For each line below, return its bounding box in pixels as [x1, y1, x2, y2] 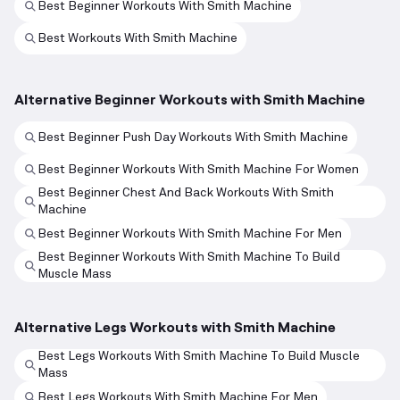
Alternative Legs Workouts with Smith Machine [14, 318, 336, 336]
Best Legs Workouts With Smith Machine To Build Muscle [37, 350, 360, 363]
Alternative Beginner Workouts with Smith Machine [14, 90, 365, 108]
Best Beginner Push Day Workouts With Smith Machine [37, 130, 348, 144]
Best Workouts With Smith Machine [37, 31, 237, 45]
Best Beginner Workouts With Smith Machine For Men [37, 227, 342, 240]
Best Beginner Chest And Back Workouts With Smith [37, 187, 334, 200]
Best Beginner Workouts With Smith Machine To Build [37, 251, 340, 264]
